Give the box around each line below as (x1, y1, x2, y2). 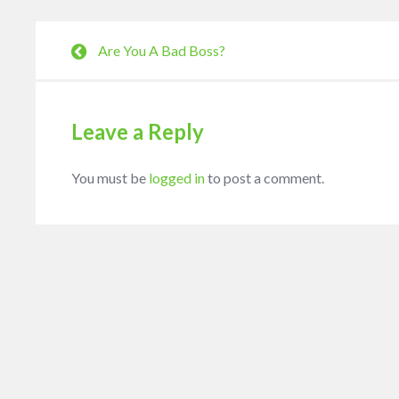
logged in (149, 168, 205, 186)
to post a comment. (205, 168, 324, 186)
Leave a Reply (71, 118, 204, 144)
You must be (71, 168, 149, 186)
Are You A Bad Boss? (98, 41, 225, 59)
